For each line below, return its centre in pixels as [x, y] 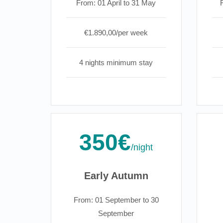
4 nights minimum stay [116, 63]
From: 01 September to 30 [116, 200]
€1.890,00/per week [116, 33]
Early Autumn [116, 176]
